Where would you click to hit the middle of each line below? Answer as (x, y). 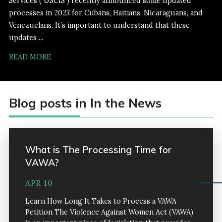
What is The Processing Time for (98, 150)
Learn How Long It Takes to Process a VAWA (101, 201)
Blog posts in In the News (85, 103)
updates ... (26, 37)
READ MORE (30, 57)
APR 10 (39, 183)
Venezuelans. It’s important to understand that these (99, 25)
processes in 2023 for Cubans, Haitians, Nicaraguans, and (106, 13)
